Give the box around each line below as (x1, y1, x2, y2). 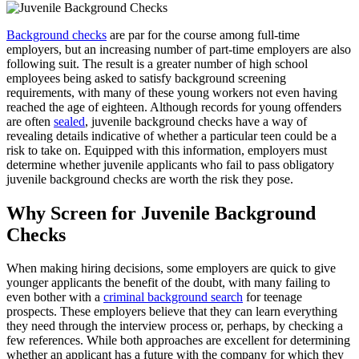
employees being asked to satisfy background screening (6, 71, 286, 85)
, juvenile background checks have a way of (85, 114, 307, 128)
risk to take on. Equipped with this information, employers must (6, 143, 327, 157)
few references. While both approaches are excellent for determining (6, 333, 350, 348)
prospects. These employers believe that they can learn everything (6, 305, 337, 319)
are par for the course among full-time (107, 27, 300, 42)
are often (6, 114, 54, 128)
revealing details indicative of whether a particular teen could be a (6, 128, 337, 143)
